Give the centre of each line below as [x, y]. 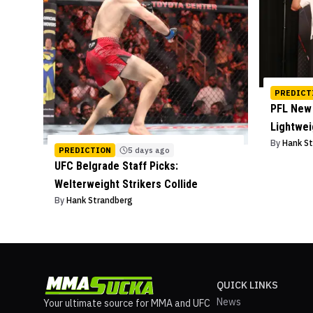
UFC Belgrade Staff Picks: [116, 166]
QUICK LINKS [247, 285]
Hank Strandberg [100, 201]
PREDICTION [85, 151]
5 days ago [149, 151]
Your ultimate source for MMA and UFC [127, 304]
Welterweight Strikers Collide [126, 184]
